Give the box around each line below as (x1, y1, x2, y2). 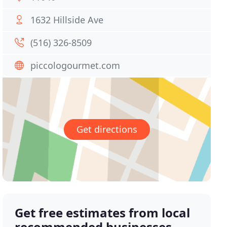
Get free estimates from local (15, 204, 191, 221)
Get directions (76, 123, 137, 136)
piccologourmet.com (30, 59, 121, 71)
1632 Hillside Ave (30, 14, 104, 26)
